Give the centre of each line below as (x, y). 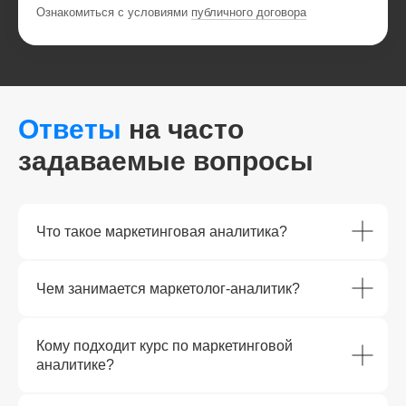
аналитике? (75, 364)
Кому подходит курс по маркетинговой (164, 345)
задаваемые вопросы (166, 160)
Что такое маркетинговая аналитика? (162, 231)
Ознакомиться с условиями (114, 12)
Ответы (73, 129)
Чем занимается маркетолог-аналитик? (168, 288)
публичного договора (249, 12)
